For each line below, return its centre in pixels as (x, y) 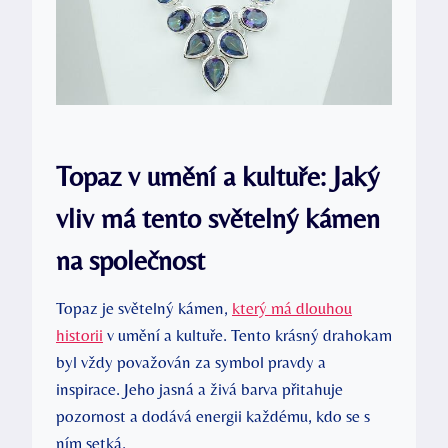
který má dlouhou (292, 308)
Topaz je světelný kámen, (144, 308)
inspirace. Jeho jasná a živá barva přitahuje (199, 389)
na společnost (130, 260)
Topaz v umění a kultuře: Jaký (217, 176)
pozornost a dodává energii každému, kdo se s (213, 416)
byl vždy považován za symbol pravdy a (191, 362)
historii (79, 335)
